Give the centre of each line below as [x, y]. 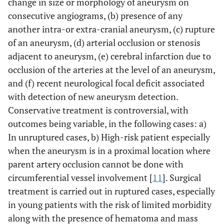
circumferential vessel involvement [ [80, 177]
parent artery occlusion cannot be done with [96, 164]
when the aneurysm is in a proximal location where [109, 150]
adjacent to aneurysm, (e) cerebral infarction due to [109, 56]
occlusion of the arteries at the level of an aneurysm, [111, 69]
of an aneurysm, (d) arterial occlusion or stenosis [104, 42]
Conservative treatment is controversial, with [98, 110]
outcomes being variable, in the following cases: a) [107, 123]
